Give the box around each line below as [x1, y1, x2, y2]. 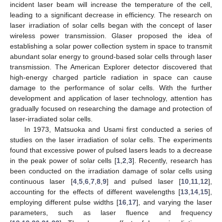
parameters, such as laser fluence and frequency [10, 208, 212, 217]
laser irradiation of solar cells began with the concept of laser [10, 21, 212, 29]
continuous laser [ [10, 177, 73, 185]
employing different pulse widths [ [10, 198, 118, 206]
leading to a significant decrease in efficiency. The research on [10, 10, 212, 19]
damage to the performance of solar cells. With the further [10, 83, 212, 92]
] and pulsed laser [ [106, 177, 181, 185]
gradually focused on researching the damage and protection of [10, 104, 212, 112]
